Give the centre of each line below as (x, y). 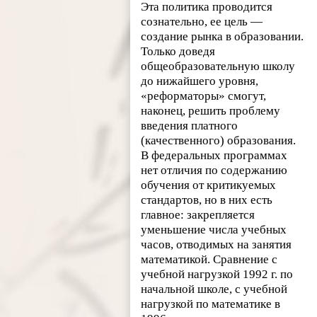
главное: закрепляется (198, 214)
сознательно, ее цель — (202, 21)
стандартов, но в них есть (207, 200)
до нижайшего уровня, (200, 81)
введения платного (190, 125)
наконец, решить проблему (211, 110)
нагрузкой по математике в (211, 304)
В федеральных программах (214, 155)
